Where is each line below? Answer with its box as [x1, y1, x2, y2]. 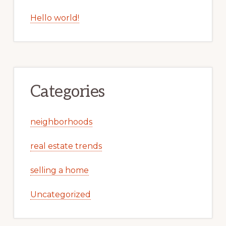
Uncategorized [30, 189, 91, 199]
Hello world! [30, 13, 79, 23]
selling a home [30, 165, 89, 175]
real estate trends [30, 141, 102, 151]
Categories [30, 82, 105, 101]
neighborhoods [30, 117, 92, 127]
